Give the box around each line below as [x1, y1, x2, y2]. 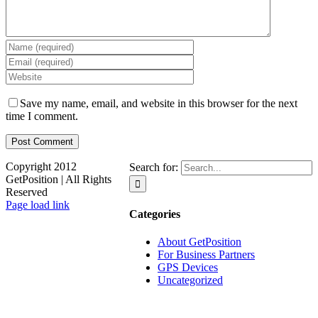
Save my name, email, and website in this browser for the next [20, 97, 297, 110]
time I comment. [6, 110, 78, 123]
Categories [129, 207, 180, 220]
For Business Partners [158, 248, 255, 261]
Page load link [6, 199, 70, 212]
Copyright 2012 [6, 160, 77, 173]
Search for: [129, 161, 178, 174]
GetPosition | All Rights [6, 173, 111, 186]
